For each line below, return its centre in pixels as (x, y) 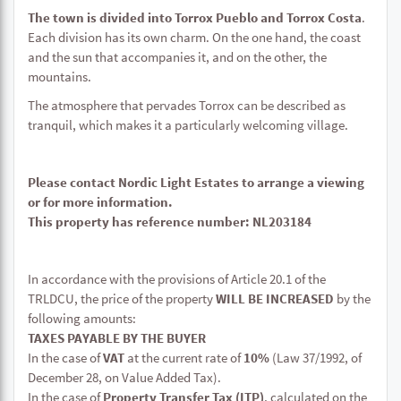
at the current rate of (184, 358)
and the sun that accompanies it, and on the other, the (177, 57)
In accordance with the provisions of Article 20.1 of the (177, 279)
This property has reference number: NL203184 (170, 222)
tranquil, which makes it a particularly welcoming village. (188, 125)
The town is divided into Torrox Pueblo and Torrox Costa (195, 17)
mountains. (60, 77)
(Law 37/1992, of (316, 358)
